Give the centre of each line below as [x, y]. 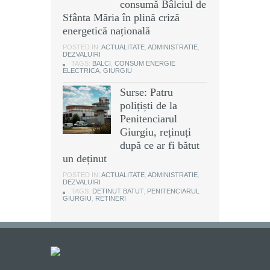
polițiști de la [149, 106]
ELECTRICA [81, 71]
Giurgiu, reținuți [155, 132]
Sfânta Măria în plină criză [121, 18]
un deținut [85, 159]
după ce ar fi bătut [160, 146]
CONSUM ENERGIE [145, 64]
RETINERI [111, 199]
